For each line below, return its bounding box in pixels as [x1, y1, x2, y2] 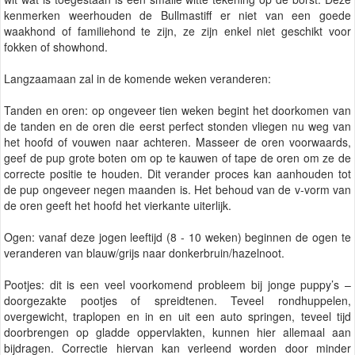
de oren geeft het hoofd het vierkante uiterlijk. [4, 197, 231, 213]
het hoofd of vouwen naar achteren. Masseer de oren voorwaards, [4, 133, 351, 150]
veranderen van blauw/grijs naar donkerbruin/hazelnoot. [4, 244, 284, 261]
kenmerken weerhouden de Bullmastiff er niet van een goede [4, 6, 351, 23]
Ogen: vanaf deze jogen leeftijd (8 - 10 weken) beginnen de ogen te [4, 228, 351, 245]
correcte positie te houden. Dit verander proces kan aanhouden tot [4, 165, 351, 181]
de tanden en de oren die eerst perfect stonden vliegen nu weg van [4, 117, 351, 134]
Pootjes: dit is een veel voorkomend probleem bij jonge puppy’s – [4, 276, 351, 292]
